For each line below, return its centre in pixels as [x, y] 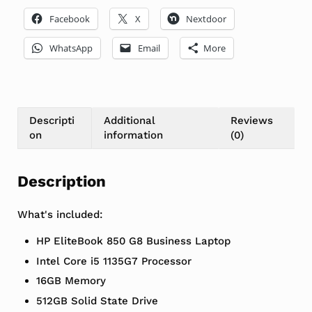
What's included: [60, 215]
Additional [130, 121]
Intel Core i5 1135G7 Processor [114, 261]
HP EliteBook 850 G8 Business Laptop [134, 241]
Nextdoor [206, 18]
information [134, 135]
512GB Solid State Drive [97, 301]
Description [61, 181]
